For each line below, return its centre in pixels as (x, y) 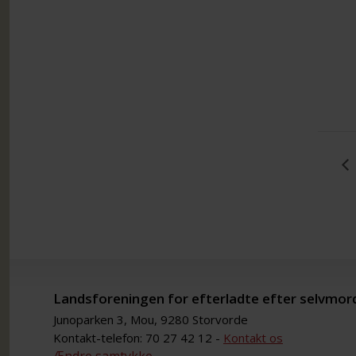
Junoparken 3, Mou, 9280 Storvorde (151, 319)
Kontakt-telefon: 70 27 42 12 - (138, 337)
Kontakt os (253, 337)
